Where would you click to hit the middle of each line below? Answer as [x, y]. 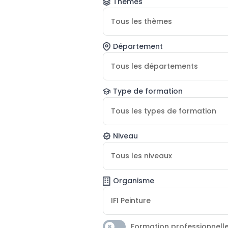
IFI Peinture [131, 200]
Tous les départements [154, 66]
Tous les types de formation [163, 111]
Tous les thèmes [141, 21]
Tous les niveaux [141, 155]
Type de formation [148, 91]
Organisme [133, 180]
